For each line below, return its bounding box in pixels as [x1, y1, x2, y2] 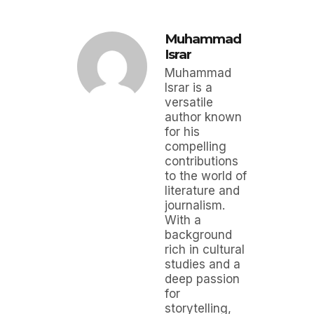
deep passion [165, 271, 240, 286]
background [165, 227, 232, 242]
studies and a [165, 257, 240, 271]
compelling [165, 139, 226, 153]
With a [165, 212, 201, 227]
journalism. [165, 198, 225, 212]
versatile [165, 95, 213, 109]
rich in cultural [165, 242, 245, 257]
